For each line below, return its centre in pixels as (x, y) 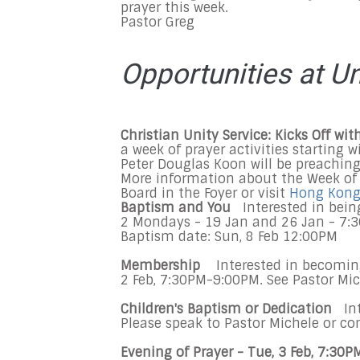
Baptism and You (180, 208)
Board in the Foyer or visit (205, 193)
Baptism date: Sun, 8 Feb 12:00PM (231, 237)
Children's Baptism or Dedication (230, 309)
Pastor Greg (157, 22)
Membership (166, 266)
